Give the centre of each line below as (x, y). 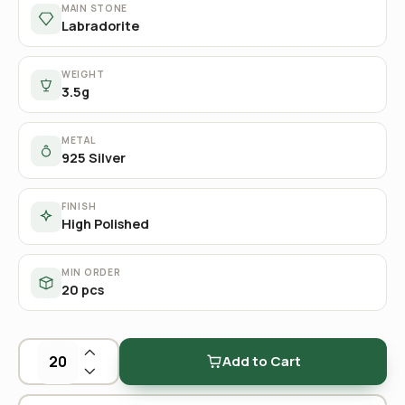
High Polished (105, 224)
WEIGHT (83, 74)
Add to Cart (261, 361)
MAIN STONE (94, 8)
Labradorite (100, 26)
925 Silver (94, 158)
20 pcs (83, 290)
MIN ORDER (91, 272)
